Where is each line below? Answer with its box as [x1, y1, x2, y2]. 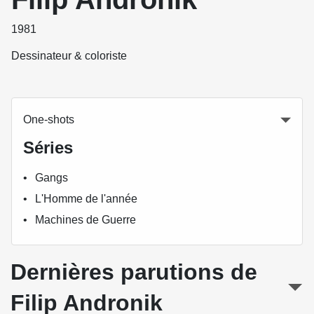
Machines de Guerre [35, 213, 137, 226]
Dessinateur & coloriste [11, 49, 127, 62]
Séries [23, 137, 73, 157]
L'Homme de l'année [35, 192, 138, 205]
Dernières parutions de [11, 259, 257, 285]
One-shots [23, 113, 74, 125]
